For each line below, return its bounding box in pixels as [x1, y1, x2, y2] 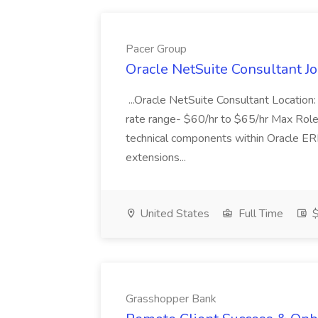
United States [137, 206, 209, 221]
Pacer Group [126, 41, 187, 57]
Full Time [236, 206, 283, 221]
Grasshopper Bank [126, 291, 216, 307]
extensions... [126, 150, 189, 165]
